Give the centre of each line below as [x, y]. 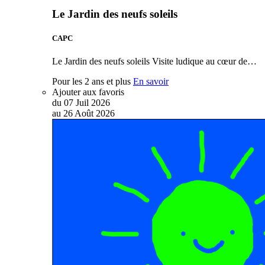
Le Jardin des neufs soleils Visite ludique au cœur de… [154, 62]
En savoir [151, 82]
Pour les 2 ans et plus [91, 82]
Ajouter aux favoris [88, 92]
